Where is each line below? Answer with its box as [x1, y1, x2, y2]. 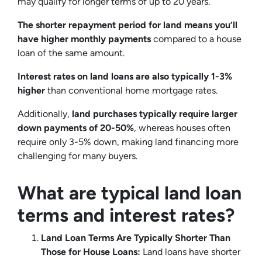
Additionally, [18, 108, 72, 119]
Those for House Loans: [41, 246, 143, 257]
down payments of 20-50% [18, 122, 134, 133]
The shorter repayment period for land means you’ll [18, 19, 237, 30]
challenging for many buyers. [18, 150, 137, 161]
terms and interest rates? [18, 204, 235, 226]
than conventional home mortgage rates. [45, 84, 220, 96]
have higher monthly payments [18, 33, 151, 44]
